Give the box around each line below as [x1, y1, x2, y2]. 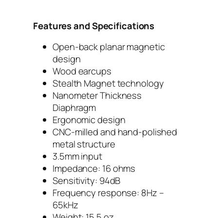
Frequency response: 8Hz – [53, 186, 164, 200]
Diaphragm [53, 101, 96, 114]
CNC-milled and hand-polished [53, 126, 178, 139]
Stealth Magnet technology [53, 77, 164, 90]
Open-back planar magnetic [53, 40, 165, 54]
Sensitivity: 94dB [53, 174, 121, 187]
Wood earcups [53, 65, 111, 78]
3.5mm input [53, 150, 102, 163]
